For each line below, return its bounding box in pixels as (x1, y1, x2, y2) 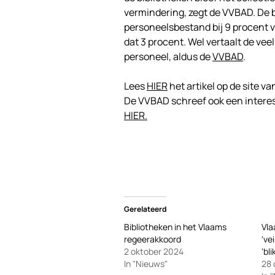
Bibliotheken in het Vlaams (124, 221, 227, 233)
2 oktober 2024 (124, 246, 184, 258)
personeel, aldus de (124, 50, 212, 64)
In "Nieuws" (124, 258, 168, 270)
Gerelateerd (124, 204, 166, 215)
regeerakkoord (124, 233, 181, 246)
